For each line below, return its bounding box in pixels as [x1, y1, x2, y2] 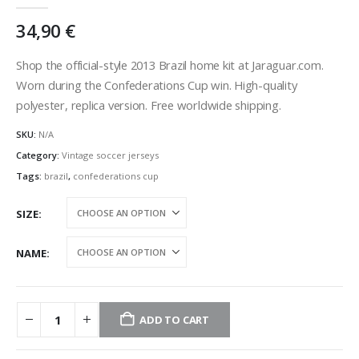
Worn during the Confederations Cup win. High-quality [16, 76, 297, 93]
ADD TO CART [139, 312, 210, 327]
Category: [16, 148, 62, 161]
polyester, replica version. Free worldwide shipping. [16, 96, 281, 113]
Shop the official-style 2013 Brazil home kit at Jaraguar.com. [16, 56, 324, 73]
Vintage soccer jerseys [62, 148, 159, 161]
